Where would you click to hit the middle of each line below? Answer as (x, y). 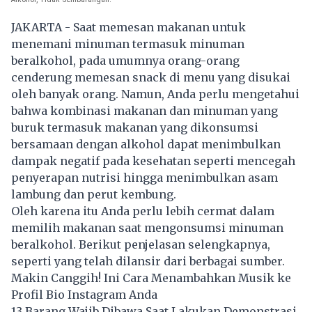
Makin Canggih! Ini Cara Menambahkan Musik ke (151, 278)
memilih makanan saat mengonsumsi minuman (147, 228)
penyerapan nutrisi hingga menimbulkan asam (145, 178)
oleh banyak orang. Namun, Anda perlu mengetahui (155, 94)
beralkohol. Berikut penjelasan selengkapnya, (141, 245)
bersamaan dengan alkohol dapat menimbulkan (146, 145)
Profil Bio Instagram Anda (84, 295)
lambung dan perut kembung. (94, 195)
